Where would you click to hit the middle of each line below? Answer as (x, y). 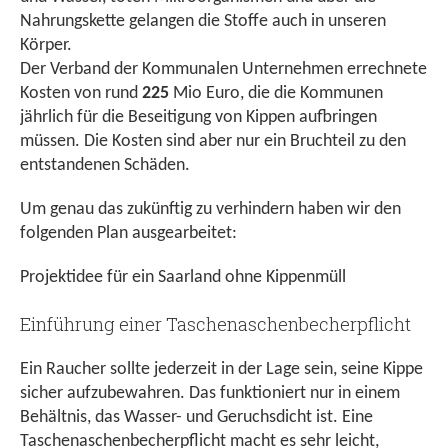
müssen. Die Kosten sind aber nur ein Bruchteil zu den (213, 142)
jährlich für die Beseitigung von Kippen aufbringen (198, 118)
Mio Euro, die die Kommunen (276, 94)
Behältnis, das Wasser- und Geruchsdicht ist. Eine (196, 418)
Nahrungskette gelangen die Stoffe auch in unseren (203, 22)
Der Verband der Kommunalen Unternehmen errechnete (223, 70)
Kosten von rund (81, 94)
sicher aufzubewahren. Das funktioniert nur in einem (210, 394)
